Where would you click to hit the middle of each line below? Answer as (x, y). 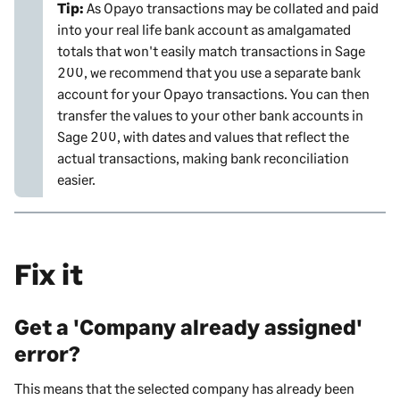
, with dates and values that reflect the (233, 136)
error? (47, 353)
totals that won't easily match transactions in (196, 50)
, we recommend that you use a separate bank (222, 71)
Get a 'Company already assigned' (188, 326)
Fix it (49, 273)
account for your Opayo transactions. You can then (213, 93)
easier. (76, 179)
